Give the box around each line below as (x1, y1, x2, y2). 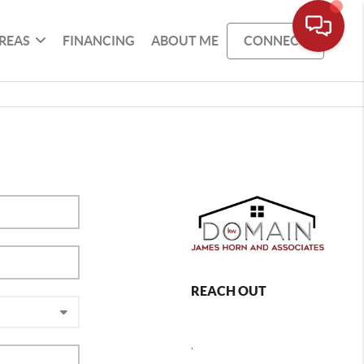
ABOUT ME (151, 32, 219, 48)
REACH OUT (190, 283, 266, 298)
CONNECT (244, 32, 308, 48)
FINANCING (63, 32, 136, 48)
